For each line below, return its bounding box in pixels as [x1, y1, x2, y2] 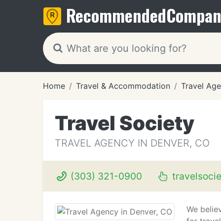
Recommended [66, 2, 166, 28]
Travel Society [55, 111, 194, 135]
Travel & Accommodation [76, 81, 170, 91]
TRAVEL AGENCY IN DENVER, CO [55, 137, 210, 149]
